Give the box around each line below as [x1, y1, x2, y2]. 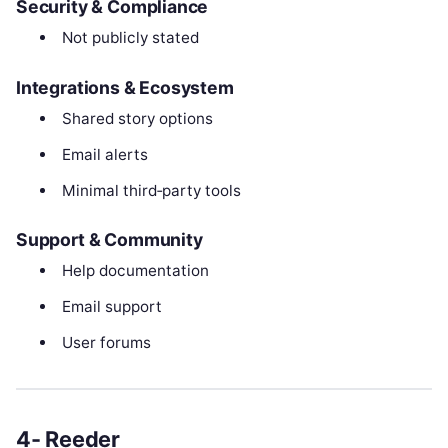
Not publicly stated [61, 28, 199, 48]
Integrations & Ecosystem [16, 76, 234, 98]
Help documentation [61, 261, 209, 281]
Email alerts [61, 144, 148, 164]
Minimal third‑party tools [61, 180, 241, 200]
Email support [61, 297, 162, 317]
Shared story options [61, 108, 213, 128]
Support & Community [16, 229, 203, 251]
